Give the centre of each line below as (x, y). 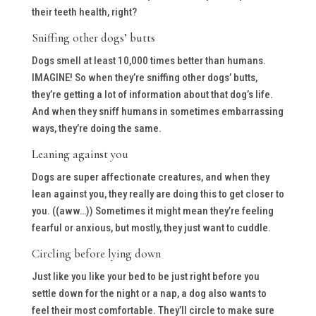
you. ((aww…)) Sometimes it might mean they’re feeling (152, 211)
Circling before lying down (96, 253)
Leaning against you (80, 154)
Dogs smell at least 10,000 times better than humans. (148, 60)
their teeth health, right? (84, 12)
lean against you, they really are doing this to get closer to (158, 194)
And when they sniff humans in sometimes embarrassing (157, 111)
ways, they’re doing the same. (96, 128)
